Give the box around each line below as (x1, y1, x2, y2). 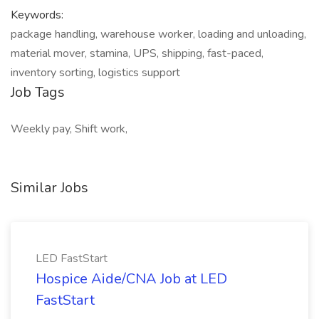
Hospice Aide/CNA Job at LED (36, 269, 227, 288)
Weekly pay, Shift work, (11, 121, 127, 137)
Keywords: (11, 7, 63, 23)
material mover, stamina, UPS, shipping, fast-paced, (11, 46, 263, 61)
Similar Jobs (11, 178, 88, 197)
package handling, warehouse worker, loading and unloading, (11, 26, 306, 42)
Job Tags (11, 83, 65, 102)
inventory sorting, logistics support (11, 65, 180, 80)
